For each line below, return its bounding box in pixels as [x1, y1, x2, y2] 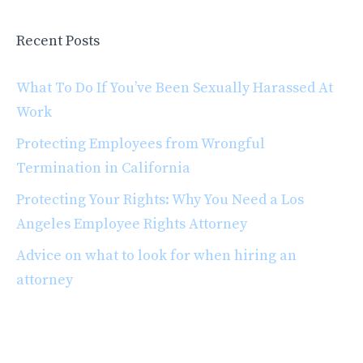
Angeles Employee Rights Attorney [16, 215, 247, 233]
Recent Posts [16, 32, 100, 50]
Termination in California [16, 159, 190, 177]
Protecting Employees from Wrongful [16, 135, 265, 153]
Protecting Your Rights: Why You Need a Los [16, 190, 304, 209]
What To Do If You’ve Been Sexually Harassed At [16, 79, 333, 97]
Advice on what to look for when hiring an [16, 246, 297, 265]
